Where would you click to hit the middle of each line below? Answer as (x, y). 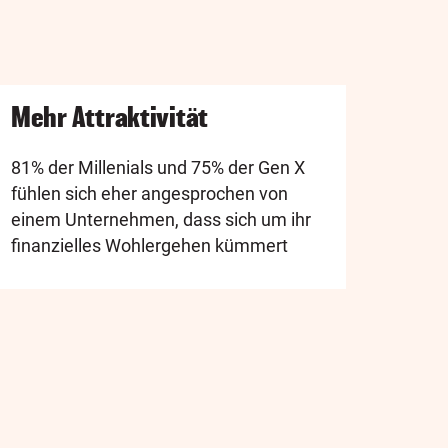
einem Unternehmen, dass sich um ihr (161, 219)
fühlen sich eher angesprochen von (149, 193)
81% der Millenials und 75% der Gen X (158, 167)
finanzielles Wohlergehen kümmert (149, 245)
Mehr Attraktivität (110, 116)
